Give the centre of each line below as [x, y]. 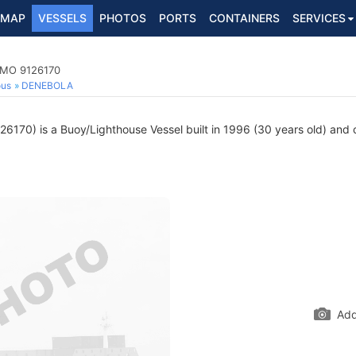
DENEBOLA [47, 85]
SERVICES [319, 18]
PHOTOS [123, 18]
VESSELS [62, 18]
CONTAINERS [244, 18]
